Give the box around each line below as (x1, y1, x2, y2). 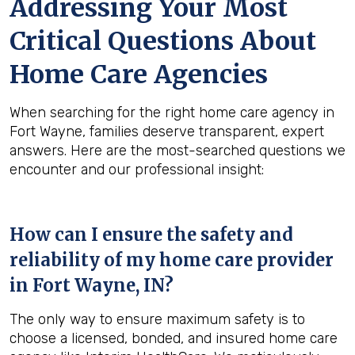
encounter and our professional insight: (10, 161, 264, 178)
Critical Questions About (10, 25, 316, 57)
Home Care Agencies (10, 59, 268, 90)
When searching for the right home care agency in (10, 104, 334, 121)
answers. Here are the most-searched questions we (10, 142, 345, 159)
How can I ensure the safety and (10, 223, 293, 246)
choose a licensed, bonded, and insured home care (10, 330, 338, 347)
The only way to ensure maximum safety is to (10, 311, 305, 328)
